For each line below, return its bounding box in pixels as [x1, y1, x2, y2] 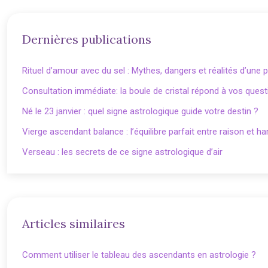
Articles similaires [22, 216, 125, 231]
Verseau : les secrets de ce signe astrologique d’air [22, 147, 223, 157]
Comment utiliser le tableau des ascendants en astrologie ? [22, 249, 256, 260]
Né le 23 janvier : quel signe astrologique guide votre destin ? [22, 106, 258, 117]
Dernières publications [22, 32, 151, 47]
